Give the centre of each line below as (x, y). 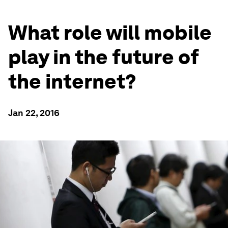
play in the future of (104, 57)
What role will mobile (110, 33)
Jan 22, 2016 (34, 113)
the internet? (72, 81)
